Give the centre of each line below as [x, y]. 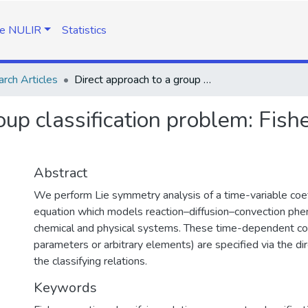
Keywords [65, 288]
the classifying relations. [90, 261]
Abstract [60, 173]
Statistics [84, 30]
